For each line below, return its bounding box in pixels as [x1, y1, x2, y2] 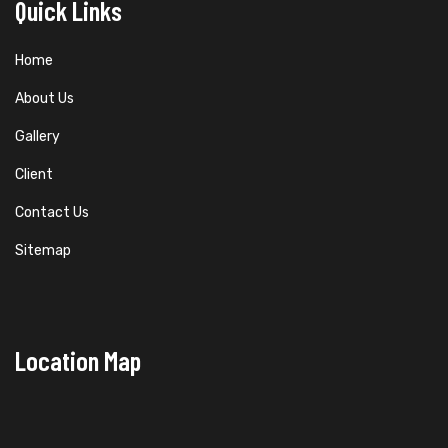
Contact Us [15, 203, 89, 221]
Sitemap [15, 241, 71, 259]
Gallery [15, 127, 60, 145]
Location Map [15, 343, 141, 376]
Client [15, 165, 53, 183]
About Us [15, 89, 74, 107]
